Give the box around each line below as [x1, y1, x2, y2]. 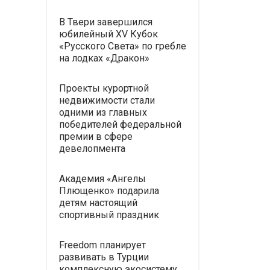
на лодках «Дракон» [59, 52, 149, 64]
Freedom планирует [59, 239, 146, 251]
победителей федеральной [59, 119, 181, 131]
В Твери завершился [59, 16, 152, 28]
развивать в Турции [59, 251, 149, 263]
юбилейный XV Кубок [59, 28, 158, 40]
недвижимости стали [59, 95, 155, 107]
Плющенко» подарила [59, 185, 159, 197]
